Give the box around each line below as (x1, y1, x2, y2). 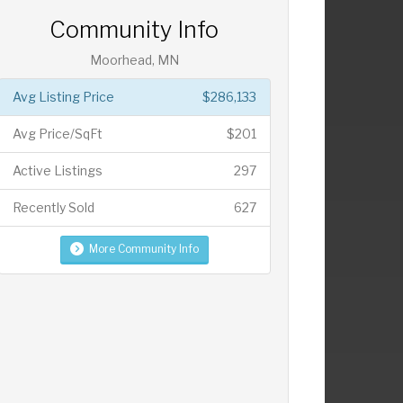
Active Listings (12, 162, 103, 178)
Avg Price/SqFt (12, 125, 103, 141)
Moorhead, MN (89, 51, 179, 67)
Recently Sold (12, 199, 94, 215)
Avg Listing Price (12, 88, 114, 104)
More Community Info (88, 241, 199, 255)
